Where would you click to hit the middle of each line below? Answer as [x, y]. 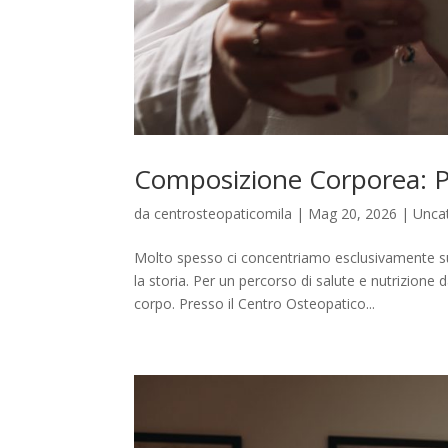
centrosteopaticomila [223, 213]
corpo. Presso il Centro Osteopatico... [255, 303]
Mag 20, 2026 [353, 213]
